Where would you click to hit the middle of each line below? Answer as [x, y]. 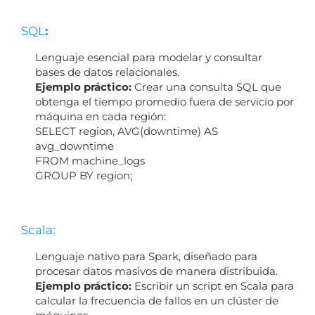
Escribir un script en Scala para [212, 285]
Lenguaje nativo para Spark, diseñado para [146, 256]
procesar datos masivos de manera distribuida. [156, 271]
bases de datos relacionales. [107, 72]
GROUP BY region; [83, 175]
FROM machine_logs [90, 160]
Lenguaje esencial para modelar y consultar [148, 57]
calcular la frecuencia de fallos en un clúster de [156, 300]
